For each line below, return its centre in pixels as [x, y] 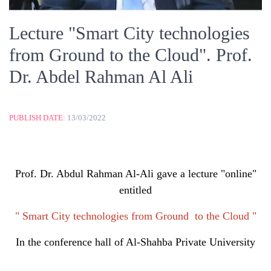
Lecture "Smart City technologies [129, 33]
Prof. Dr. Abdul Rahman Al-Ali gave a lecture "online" [135, 173]
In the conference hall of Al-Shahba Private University [135, 242]
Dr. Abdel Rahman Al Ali [101, 76]
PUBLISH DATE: [37, 117]
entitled [135, 190]
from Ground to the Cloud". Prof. [131, 54]
